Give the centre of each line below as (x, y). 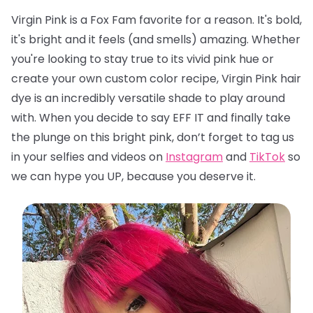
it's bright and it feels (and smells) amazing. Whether (156, 39)
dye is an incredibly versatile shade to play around (148, 98)
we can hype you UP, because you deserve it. (135, 176)
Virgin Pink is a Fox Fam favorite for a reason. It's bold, (156, 20)
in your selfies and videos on (88, 157)
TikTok (267, 157)
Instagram (194, 157)
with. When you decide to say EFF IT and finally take (151, 118)
